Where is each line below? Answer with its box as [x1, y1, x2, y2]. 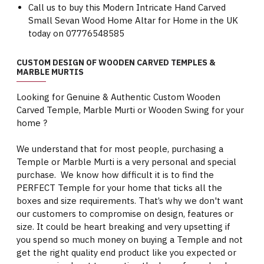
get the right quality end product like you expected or [16, 247, 236, 258]
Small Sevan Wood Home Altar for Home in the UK [28, 15, 240, 26]
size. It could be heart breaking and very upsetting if [16, 221, 230, 232]
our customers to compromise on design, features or [16, 208, 233, 219]
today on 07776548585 [28, 28, 124, 39]
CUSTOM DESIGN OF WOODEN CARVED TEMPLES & [16, 57, 216, 68]
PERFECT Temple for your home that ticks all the [16, 182, 222, 193]
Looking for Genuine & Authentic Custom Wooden [16, 91, 220, 103]
